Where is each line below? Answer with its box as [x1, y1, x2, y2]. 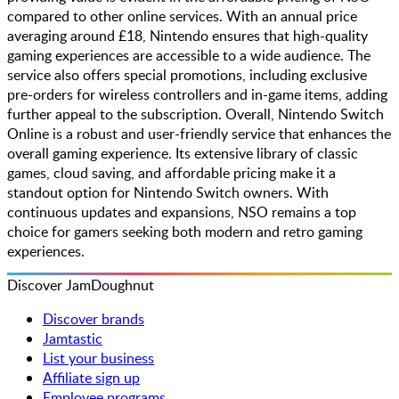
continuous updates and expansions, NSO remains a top [7, 202, 356, 223]
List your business [43, 348, 154, 369]
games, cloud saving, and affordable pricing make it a [7, 163, 336, 183]
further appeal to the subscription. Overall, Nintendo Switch [7, 104, 384, 125]
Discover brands [43, 309, 144, 330]
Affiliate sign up [43, 368, 140, 388]
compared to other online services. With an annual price [7, 6, 357, 27]
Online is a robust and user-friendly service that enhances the [7, 124, 391, 144]
